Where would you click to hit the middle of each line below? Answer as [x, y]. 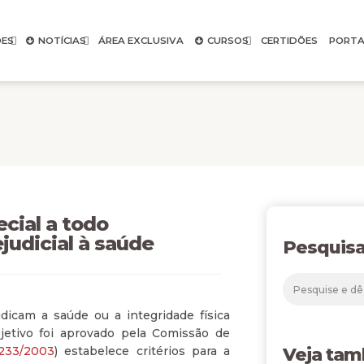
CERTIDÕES [289, 41]
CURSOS [227, 41]
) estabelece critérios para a [143, 351]
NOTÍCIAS [62, 41]
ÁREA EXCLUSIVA [141, 41]
